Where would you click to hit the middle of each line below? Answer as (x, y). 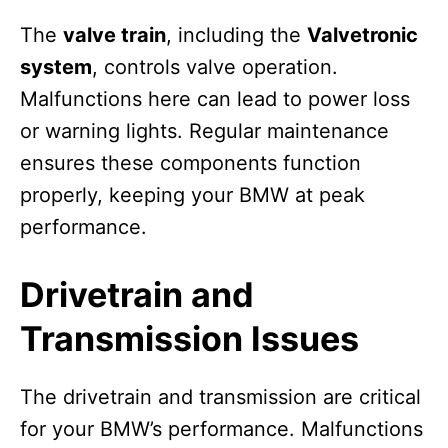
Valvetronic (362, 35)
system (56, 67)
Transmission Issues (189, 339)
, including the (236, 35)
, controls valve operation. (215, 67)
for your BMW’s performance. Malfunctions (221, 429)
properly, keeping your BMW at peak (192, 195)
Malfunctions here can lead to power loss (215, 99)
